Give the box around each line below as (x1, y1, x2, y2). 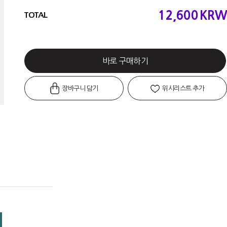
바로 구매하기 (102, 57, 148, 65)
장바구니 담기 (60, 85, 98, 92)
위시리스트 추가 (161, 85, 205, 92)
